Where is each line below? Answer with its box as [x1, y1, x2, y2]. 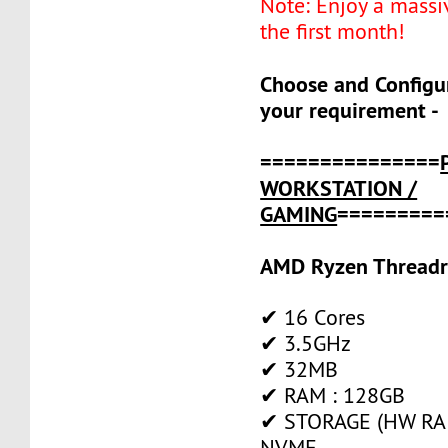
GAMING [260, 199, 338, 228]
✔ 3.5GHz [260, 329, 352, 357]
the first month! [260, 17, 406, 45]
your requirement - [260, 95, 440, 124]
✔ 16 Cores [260, 303, 366, 331]
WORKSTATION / [260, 173, 418, 202]
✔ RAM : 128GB [260, 381, 406, 409]
